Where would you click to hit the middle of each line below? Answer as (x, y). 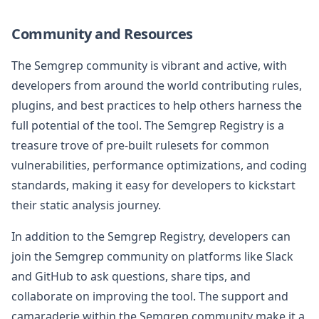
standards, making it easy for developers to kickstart (153, 185)
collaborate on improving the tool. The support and (150, 296)
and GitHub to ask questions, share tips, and (131, 276)
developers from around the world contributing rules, (157, 85)
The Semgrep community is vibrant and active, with (149, 65)
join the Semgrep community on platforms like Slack (152, 256)
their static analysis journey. (86, 205)
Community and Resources (102, 33)
